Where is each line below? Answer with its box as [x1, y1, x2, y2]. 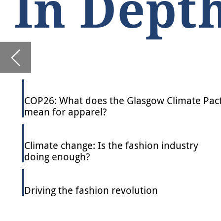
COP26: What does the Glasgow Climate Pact [17, 3, 159, 13]
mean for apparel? [17, 12, 76, 21]
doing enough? [17, 44, 65, 53]
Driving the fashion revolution [17, 68, 113, 77]
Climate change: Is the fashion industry [17, 36, 142, 45]
